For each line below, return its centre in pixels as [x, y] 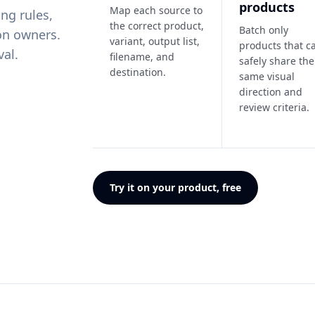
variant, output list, [155, 41]
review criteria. [275, 107]
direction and [271, 92]
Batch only [264, 30]
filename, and [142, 57]
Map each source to [156, 10]
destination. [138, 72]
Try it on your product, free [176, 187]
